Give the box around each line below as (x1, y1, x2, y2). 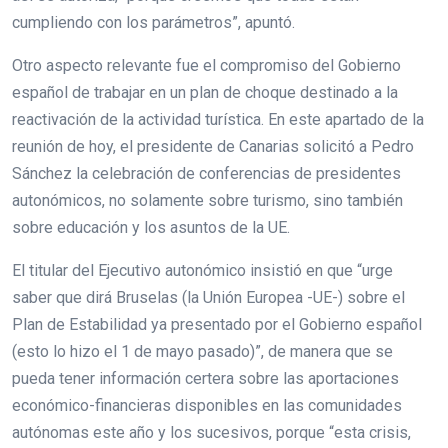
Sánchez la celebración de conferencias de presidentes (12, 163, 401, 183)
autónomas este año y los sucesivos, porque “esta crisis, (12, 422, 411, 442)
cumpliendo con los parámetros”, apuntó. (12, 12, 295, 32)
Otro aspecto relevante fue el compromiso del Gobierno (12, 55, 401, 75)
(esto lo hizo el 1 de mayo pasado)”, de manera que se (12, 341, 393, 361)
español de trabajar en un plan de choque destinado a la (12, 82, 398, 102)
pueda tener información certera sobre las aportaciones (12, 368, 399, 388)
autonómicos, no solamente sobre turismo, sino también (12, 190, 403, 210)
